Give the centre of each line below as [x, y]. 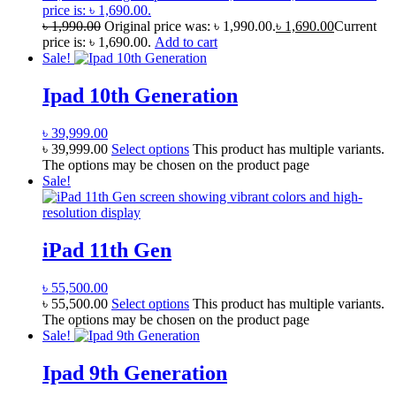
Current [355, 27]
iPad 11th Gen [107, 251]
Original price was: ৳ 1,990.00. [190, 27]
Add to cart [186, 42]
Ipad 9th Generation [135, 373]
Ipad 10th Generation [140, 96]
